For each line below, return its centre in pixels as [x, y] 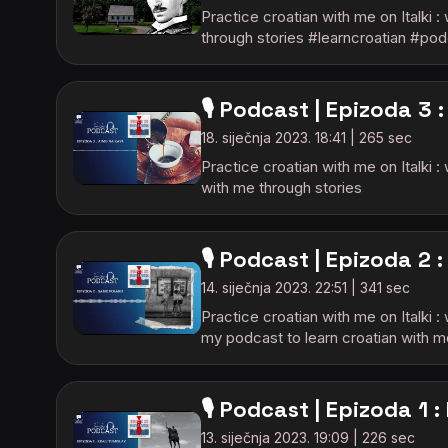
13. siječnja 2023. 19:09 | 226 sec [308, 437]
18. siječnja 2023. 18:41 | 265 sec [306, 137]
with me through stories [281, 187]
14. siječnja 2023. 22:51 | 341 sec [305, 287]
